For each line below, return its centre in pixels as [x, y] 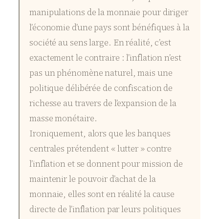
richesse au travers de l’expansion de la [103, 103]
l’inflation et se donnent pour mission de [106, 164]
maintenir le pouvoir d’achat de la [93, 179]
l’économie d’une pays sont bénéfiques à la [109, 28]
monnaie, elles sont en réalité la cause [102, 194]
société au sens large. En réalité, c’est [100, 43]
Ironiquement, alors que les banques [100, 134]
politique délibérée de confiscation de [101, 88]
